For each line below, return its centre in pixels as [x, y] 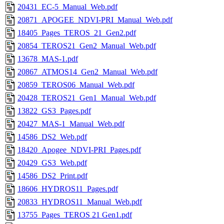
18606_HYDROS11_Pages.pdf [68, 189]
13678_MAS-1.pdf [48, 59]
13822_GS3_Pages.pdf [54, 111]
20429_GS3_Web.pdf [52, 163]
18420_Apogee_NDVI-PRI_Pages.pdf [79, 150]
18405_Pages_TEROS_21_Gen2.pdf [77, 33]
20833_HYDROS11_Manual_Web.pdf [80, 202]
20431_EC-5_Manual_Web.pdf [67, 7]
